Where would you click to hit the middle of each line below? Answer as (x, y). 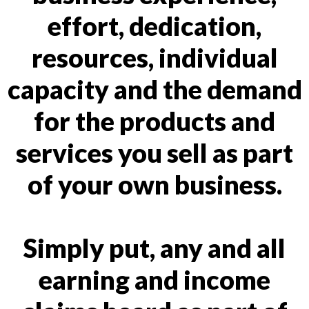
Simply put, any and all (154, 248)
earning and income (154, 279)
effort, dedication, (154, 26)
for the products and (154, 121)
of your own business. (154, 184)
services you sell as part (154, 152)
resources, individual (154, 57)
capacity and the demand (154, 89)
